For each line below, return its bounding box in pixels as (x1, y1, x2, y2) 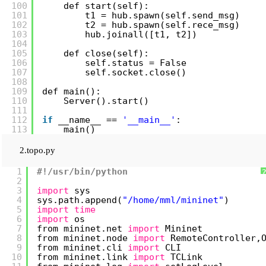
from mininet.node (37, 233, 133, 243)
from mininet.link (37, 252, 133, 262)
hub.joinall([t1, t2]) (85, 29, 197, 40)
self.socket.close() (85, 67, 186, 78)
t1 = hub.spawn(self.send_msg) (85, 10, 240, 21)
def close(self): (64, 48, 149, 59)
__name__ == (58, 115, 122, 125)
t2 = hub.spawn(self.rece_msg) (85, 20, 240, 30)
